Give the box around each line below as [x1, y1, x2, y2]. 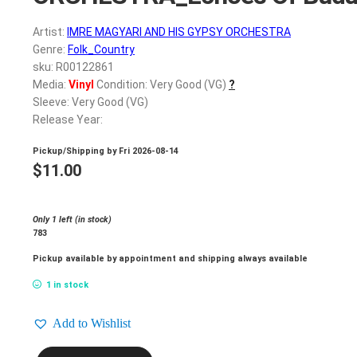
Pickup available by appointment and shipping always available [33, 253, 308, 265]
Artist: [33, 25, 67, 39]
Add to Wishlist [53, 316, 131, 331]
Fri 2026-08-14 [119, 145, 178, 156]
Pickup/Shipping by [33, 145, 119, 156]
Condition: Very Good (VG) [94, 78, 226, 92]
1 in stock [45, 280, 88, 291]
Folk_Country [68, 43, 135, 57]
